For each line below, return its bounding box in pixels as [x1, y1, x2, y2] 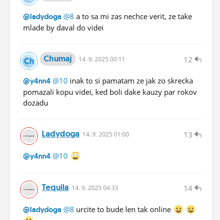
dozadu [23, 97, 48, 108]
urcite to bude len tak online [74, 204, 173, 214]
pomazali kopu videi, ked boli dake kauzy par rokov [23, 86, 197, 97]
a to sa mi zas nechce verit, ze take [74, 11, 192, 21]
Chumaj [44, 53, 72, 64]
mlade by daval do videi [23, 22, 104, 32]
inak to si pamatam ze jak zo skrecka [68, 75, 193, 85]
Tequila [42, 181, 69, 192]
